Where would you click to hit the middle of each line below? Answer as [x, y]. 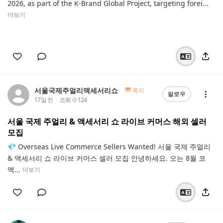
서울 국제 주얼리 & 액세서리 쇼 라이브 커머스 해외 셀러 [107, 121]
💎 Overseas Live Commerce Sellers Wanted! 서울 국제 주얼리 [109, 147]
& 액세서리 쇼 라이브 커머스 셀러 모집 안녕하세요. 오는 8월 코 [107, 158]
